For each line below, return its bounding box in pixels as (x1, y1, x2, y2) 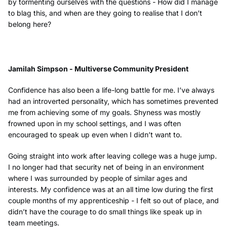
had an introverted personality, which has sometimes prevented (8, 97, 218, 106)
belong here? (8, 19, 51, 28)
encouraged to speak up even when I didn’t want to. (8, 130, 182, 139)
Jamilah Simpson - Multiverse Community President (8, 64, 188, 73)
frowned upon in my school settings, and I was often (8, 119, 181, 128)
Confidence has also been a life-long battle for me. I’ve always (8, 86, 214, 95)
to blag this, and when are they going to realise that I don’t (8, 8, 202, 17)
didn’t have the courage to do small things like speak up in (8, 207, 202, 216)
